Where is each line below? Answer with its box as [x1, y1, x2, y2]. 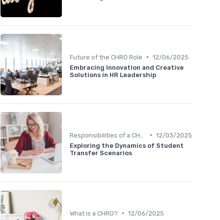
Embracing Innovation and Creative [70, 63, 184, 71]
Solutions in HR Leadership [70, 71, 156, 79]
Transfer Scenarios [70, 149, 132, 157]
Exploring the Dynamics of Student [70, 141, 184, 149]
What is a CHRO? [70, 209, 118, 217]
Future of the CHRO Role [70, 53, 142, 61]
